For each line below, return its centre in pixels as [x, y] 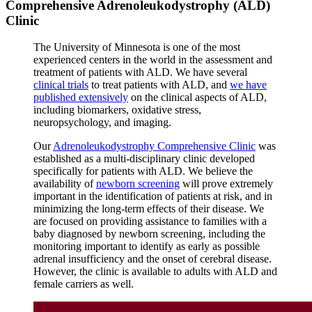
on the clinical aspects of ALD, [197, 97]
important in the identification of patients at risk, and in [153, 196]
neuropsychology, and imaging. [102, 123]
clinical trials [61, 85]
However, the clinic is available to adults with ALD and [155, 272]
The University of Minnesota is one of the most [137, 47]
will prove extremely [226, 184]
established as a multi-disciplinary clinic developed [144, 159]
